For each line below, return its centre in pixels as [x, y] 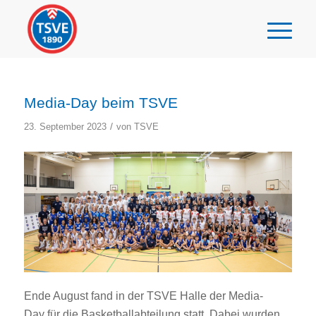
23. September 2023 [65, 127]
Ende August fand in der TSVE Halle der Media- [143, 296]
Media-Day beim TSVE [101, 103]
